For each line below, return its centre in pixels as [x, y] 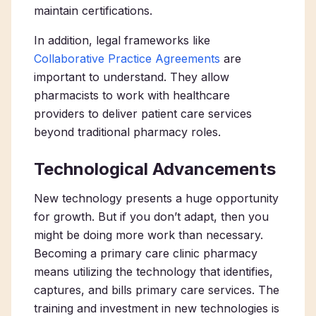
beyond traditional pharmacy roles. [129, 132]
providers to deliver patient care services [143, 114]
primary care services [194, 290]
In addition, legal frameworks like [122, 40]
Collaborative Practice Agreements [127, 59]
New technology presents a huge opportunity [156, 198]
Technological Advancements [155, 169]
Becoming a [67, 253]
